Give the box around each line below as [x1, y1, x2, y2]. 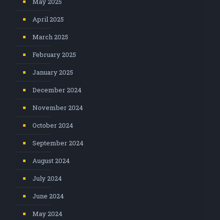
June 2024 [32, 191, 64, 200]
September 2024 [32, 138, 83, 147]
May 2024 [32, 209, 62, 218]
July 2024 [32, 173, 62, 183]
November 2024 [32, 103, 83, 112]
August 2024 [32, 156, 70, 165]
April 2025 [32, 14, 64, 24]
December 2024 [32, 85, 82, 94]
